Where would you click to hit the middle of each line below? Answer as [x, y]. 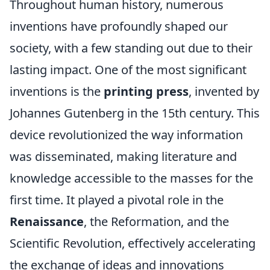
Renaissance [47, 221]
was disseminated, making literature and [123, 156]
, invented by [224, 91]
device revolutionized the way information [126, 135]
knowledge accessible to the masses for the [131, 178]
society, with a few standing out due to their [131, 48]
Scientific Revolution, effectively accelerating [133, 243]
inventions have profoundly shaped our [119, 26]
